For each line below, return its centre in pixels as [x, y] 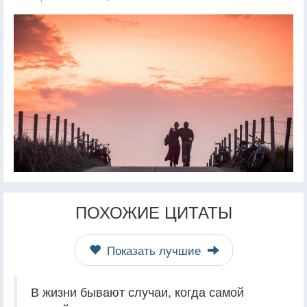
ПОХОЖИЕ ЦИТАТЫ [153, 211]
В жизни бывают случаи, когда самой [137, 291]
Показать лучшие [153, 250]
